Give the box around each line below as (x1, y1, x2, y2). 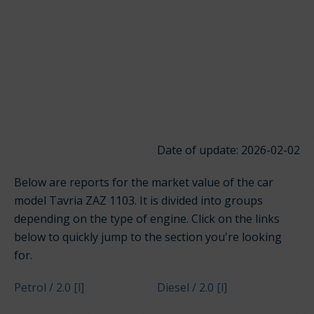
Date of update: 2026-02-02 (157, 142, 300, 158)
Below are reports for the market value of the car (14, 175, 273, 191)
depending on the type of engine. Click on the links (14, 211, 280, 227)
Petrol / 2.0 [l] (14, 280, 84, 296)
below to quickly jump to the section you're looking (14, 229, 282, 245)
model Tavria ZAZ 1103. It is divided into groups (14, 193, 263, 209)
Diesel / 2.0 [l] (156, 280, 227, 296)
